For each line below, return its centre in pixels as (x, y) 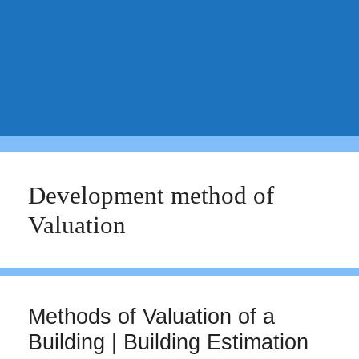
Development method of (151, 195)
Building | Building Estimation (168, 342)
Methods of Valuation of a (151, 317)
